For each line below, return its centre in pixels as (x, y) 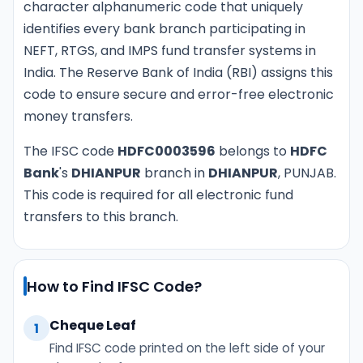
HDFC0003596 (167, 151)
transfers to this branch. (101, 217)
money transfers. (78, 116)
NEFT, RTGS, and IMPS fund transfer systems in (170, 51)
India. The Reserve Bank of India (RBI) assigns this (178, 73)
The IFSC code (70, 151)
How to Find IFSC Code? (114, 286)
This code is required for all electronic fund (158, 195)
